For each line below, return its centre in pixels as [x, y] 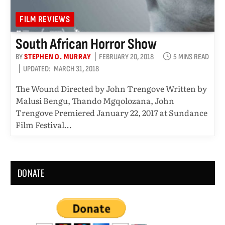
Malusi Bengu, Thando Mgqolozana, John [95, 100]
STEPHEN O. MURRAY [58, 57]
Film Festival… [43, 124]
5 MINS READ [191, 57]
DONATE [31, 173]
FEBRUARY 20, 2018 [126, 57]
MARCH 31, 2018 [76, 69]
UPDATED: [37, 69]
